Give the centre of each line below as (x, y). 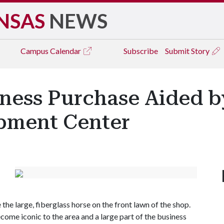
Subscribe (141, 51)
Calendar (66, 51)
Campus (35, 51)
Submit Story (188, 51)
